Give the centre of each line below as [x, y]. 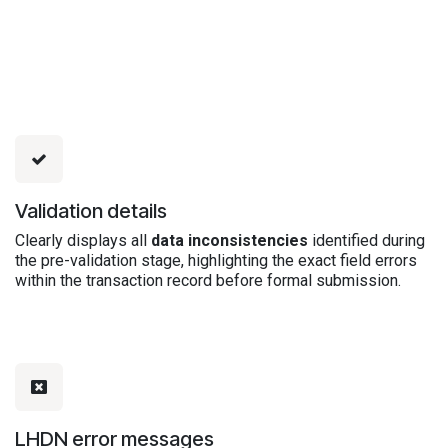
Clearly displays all [83, 240]
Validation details [91, 210]
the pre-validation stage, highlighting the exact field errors [216, 260]
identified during [366, 240]
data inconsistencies [229, 240]
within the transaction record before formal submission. [208, 280]
